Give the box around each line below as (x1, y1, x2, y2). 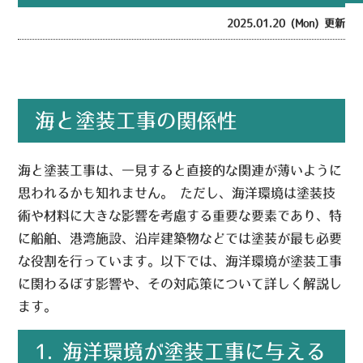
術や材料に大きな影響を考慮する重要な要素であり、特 (18, 209, 343, 223)
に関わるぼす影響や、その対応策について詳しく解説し (18, 277, 343, 291)
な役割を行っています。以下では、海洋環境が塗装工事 (18, 254, 343, 268)
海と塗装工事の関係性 (34, 111, 237, 131)
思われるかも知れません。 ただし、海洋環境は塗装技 (18, 186, 336, 200)
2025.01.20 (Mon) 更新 (226, 18, 345, 29)
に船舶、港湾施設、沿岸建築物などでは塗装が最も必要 (18, 232, 343, 246)
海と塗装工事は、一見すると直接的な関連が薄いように (18, 164, 343, 177)
